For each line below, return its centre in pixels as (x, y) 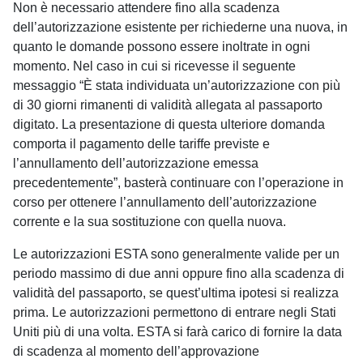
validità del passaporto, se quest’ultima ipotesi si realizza (176, 293)
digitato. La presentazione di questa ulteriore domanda (169, 124)
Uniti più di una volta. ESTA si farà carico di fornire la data (177, 332)
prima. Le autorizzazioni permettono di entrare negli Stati (175, 312)
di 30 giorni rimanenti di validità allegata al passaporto (168, 105)
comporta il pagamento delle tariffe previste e (141, 144)
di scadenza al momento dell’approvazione (136, 351)
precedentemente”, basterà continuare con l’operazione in (178, 183)
